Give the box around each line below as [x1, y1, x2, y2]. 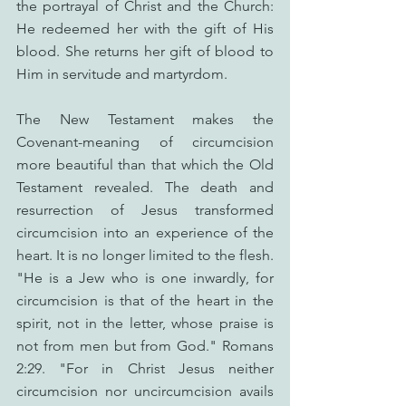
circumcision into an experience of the [16, 224, 274, 241]
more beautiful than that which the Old [16, 156, 274, 173]
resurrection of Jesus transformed [16, 201, 274, 218]
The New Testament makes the [16, 111, 274, 128]
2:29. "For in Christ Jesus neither [16, 360, 274, 377]
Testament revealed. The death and [16, 179, 274, 196]
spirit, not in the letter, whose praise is [16, 314, 274, 332]
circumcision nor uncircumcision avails [16, 382, 274, 400]
